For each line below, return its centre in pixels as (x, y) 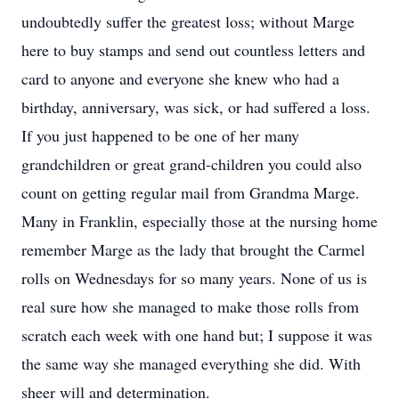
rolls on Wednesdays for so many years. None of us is (194, 278)
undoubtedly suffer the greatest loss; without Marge (188, 21)
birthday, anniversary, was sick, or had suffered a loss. (196, 107)
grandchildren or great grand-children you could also (191, 164)
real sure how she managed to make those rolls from (190, 306)
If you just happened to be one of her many (160, 135)
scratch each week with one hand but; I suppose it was (197, 335)
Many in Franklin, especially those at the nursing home (199, 221)
